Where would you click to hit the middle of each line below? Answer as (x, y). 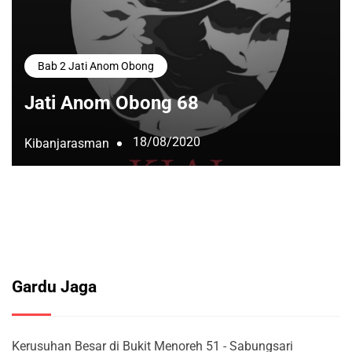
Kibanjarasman (67, 143)
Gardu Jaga (54, 286)
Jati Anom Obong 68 (112, 103)
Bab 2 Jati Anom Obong (96, 66)
